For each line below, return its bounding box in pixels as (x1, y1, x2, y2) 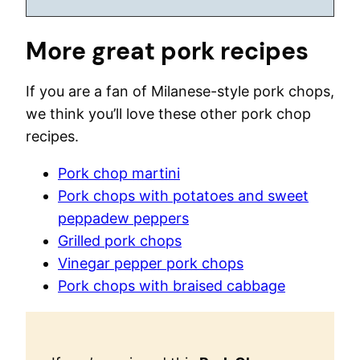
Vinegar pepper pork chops (58, 255, 243, 272)
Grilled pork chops (58, 232, 182, 250)
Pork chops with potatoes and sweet (58, 187, 309, 205)
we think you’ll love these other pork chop (26, 105, 311, 123)
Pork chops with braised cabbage (58, 277, 285, 295)
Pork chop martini (58, 165, 180, 182)
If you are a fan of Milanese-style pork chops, (26, 83, 334, 100)
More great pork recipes (26, 35, 309, 67)
